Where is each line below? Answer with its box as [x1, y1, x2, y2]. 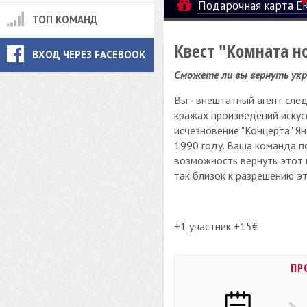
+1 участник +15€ [174, 219, 258, 234]
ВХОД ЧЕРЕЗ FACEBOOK [32, 47, 145, 61]
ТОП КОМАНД [32, 12, 98, 26]
